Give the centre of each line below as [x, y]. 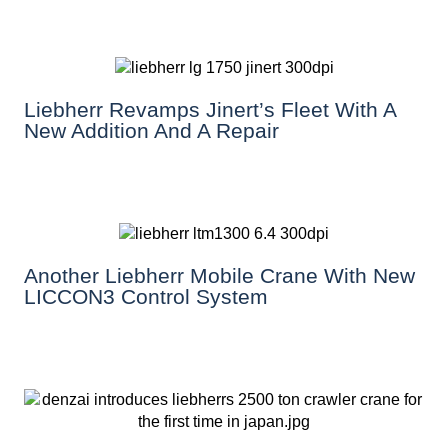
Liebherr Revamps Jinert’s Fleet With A [210, 109]
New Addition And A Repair [151, 130]
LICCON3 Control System [146, 297]
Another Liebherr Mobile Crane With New [219, 276]
